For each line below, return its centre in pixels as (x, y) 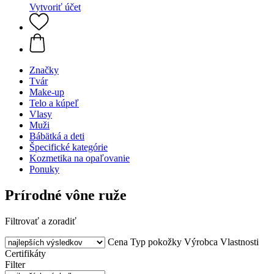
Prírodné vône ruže (66, 195)
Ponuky (44, 169)
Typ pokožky (156, 242)
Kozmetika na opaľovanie (80, 158)
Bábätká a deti (57, 136)
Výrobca (201, 242)
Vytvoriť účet (55, 7)
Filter (15, 264)
